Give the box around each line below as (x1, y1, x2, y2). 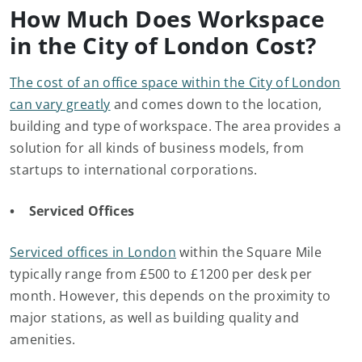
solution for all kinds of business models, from (10, 139, 305, 157)
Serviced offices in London (10, 243, 177, 261)
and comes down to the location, (110, 95, 322, 113)
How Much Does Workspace (10, 3, 326, 34)
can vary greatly (10, 95, 111, 113)
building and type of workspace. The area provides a (10, 117, 341, 135)
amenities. (10, 330, 79, 348)
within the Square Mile (176, 243, 322, 261)
